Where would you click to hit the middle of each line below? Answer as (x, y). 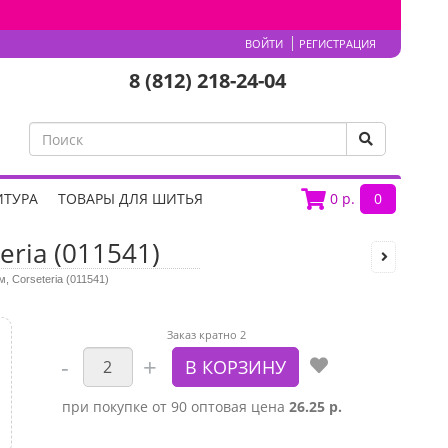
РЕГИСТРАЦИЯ (337, 43)
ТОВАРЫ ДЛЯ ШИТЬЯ (130, 198)
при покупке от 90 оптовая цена (175, 406)
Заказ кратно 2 (207, 334)
